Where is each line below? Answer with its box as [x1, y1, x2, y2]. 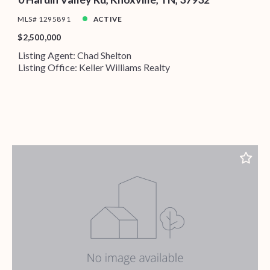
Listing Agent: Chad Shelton [17, 49, 131, 61]
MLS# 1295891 [17, 14, 71, 24]
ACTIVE [93, 14, 122, 24]
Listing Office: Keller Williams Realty [17, 61, 170, 73]
